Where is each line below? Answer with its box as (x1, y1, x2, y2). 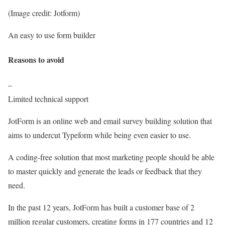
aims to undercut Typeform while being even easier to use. (8, 129, 191, 140)
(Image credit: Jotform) (8, 8, 80, 19)
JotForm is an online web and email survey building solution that (8, 115, 212, 126)
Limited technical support (8, 93, 88, 104)
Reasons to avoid (8, 54, 64, 66)
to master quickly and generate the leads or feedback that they (8, 165, 202, 176)
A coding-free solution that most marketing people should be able (8, 151, 214, 162)
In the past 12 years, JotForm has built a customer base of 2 (8, 201, 194, 212)
